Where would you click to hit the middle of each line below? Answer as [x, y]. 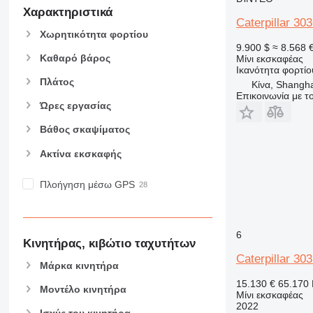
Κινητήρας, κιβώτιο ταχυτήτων [109, 243]
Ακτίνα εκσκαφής [80, 153]
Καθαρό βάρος [75, 58]
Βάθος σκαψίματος [85, 130]
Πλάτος [57, 81]
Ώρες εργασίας [75, 106]
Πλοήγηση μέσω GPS [87, 184]
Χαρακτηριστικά [67, 12]
